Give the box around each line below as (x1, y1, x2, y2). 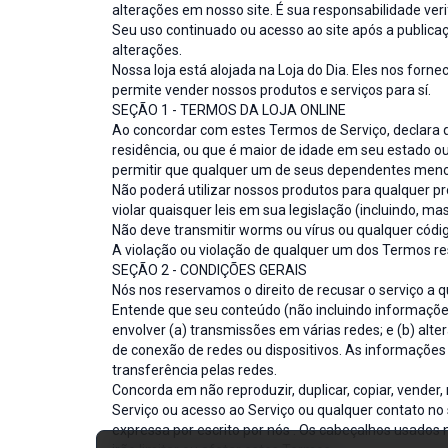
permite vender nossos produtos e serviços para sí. (112, 82, 431, 98)
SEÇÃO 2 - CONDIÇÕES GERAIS (112, 262, 307, 278)
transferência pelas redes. (112, 362, 277, 378)
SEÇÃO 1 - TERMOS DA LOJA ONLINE (112, 102, 346, 118)
